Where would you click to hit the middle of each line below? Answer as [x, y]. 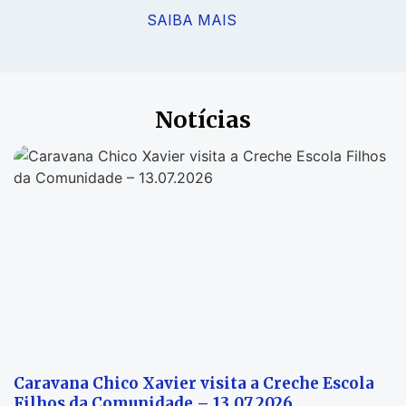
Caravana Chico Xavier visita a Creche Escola [194, 384]
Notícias [203, 120]
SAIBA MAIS [192, 20]
